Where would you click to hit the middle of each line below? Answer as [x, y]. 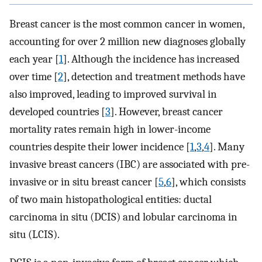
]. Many [227, 146]
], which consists [208, 182]
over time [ [34, 76]
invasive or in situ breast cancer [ [84, 182]
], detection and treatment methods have [154, 76]
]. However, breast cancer [167, 111]
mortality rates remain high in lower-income [110, 129]
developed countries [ [57, 111]
